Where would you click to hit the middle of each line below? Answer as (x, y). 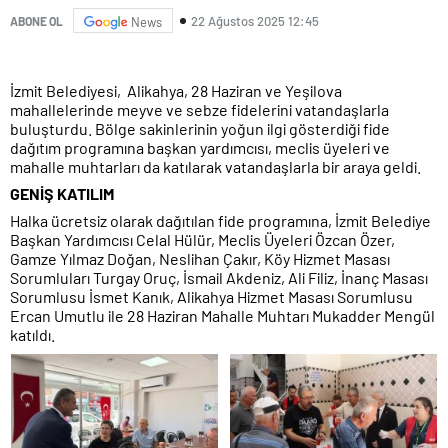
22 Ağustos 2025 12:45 (255, 20)
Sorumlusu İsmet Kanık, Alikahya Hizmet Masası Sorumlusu (211, 297)
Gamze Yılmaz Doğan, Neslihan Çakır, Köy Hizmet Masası (200, 259)
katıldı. (32, 335)
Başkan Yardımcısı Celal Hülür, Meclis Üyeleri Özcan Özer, (202, 240)
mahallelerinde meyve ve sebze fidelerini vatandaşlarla (199, 110)
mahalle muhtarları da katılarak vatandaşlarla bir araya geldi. (215, 167)
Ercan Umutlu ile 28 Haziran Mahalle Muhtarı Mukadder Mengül (222, 316)
